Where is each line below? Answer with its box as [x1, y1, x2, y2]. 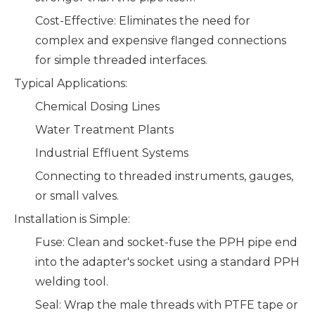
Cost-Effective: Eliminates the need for [35, 14, 250, 27]
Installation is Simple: [14, 212, 130, 226]
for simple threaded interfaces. [35, 53, 207, 67]
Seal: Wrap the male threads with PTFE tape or [35, 298, 298, 311]
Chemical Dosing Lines [35, 100, 160, 113]
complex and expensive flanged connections [35, 34, 286, 47]
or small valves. [35, 189, 119, 202]
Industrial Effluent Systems [35, 146, 188, 160]
